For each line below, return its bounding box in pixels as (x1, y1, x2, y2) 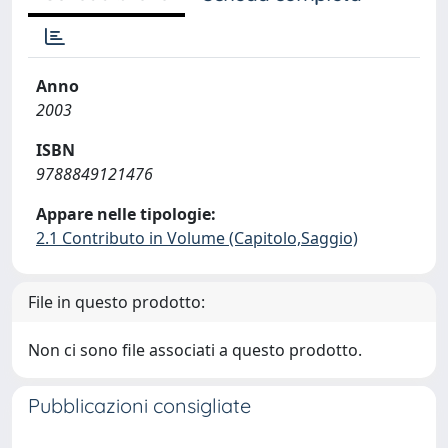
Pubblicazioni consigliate (28, 393, 251, 418)
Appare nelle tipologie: (36, 203, 216, 225)
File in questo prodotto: (28, 291, 205, 313)
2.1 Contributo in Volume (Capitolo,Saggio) (36, 227, 358, 249)
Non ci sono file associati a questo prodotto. (28, 339, 362, 361)
